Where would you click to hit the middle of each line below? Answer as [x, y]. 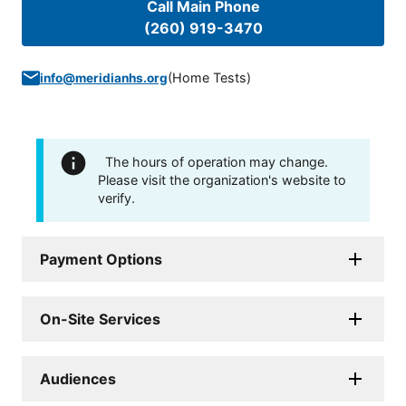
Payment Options [101, 260]
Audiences [78, 379]
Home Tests [209, 78]
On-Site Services [100, 319]
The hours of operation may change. [217, 162]
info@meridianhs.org [104, 78]
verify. [116, 198]
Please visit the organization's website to [222, 180]
